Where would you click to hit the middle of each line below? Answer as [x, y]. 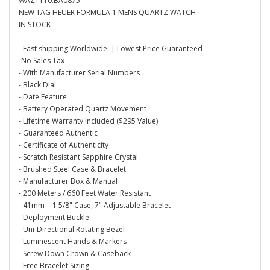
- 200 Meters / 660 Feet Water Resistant [85, 193]
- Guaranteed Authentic [58, 133]
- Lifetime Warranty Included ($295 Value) [88, 121]
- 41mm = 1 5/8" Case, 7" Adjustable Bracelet [95, 205]
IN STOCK [35, 24]
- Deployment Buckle [54, 217]
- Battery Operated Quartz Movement [83, 109]
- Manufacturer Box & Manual [68, 181]
